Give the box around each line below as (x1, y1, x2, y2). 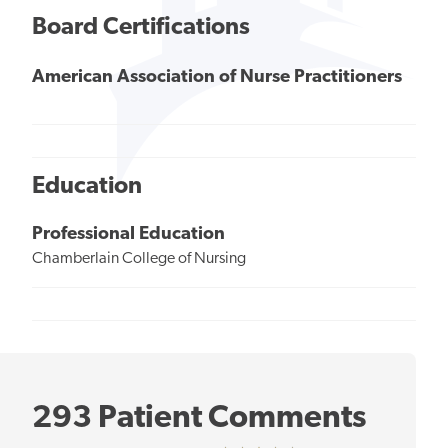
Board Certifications (32, 15, 250, 40)
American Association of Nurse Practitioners (32, 67, 402, 87)
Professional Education (32, 225, 225, 245)
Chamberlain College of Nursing (32, 251, 246, 268)
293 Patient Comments (32, 403, 366, 436)
